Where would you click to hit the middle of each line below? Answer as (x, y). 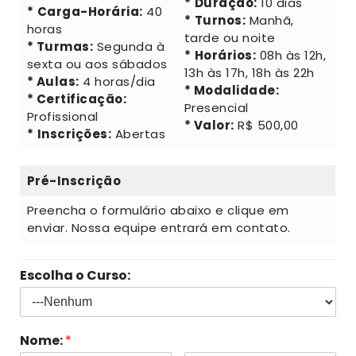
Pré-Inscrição (74, 181)
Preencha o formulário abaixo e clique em (158, 211)
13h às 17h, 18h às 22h (249, 73)
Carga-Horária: (90, 12)
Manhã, (270, 21)
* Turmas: (60, 47)
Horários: (225, 56)
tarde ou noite (230, 38)
